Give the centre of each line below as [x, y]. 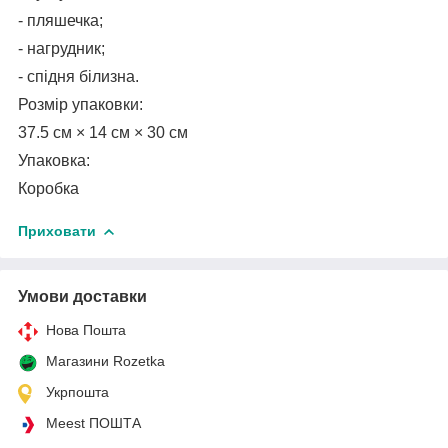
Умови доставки [82, 296]
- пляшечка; [60, 20]
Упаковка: [54, 160]
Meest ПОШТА [93, 422]
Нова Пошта [86, 329]
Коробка [48, 188]
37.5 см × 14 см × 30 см [103, 132]
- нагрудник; [61, 48]
